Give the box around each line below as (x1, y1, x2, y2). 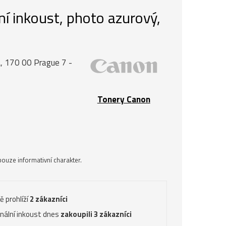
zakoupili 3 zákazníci (61, 208, 132, 220)
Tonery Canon (97, 92, 150, 106)
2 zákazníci (30, 193, 68, 205)
